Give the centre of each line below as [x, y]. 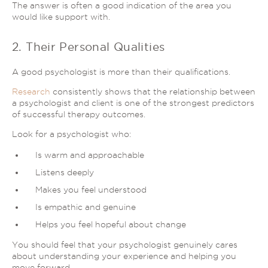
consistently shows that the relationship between [153, 91]
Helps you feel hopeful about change [110, 224]
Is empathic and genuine [85, 207]
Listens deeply [64, 172]
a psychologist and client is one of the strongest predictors [133, 103]
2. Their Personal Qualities [89, 47]
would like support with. [61, 16]
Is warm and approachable [89, 155]
